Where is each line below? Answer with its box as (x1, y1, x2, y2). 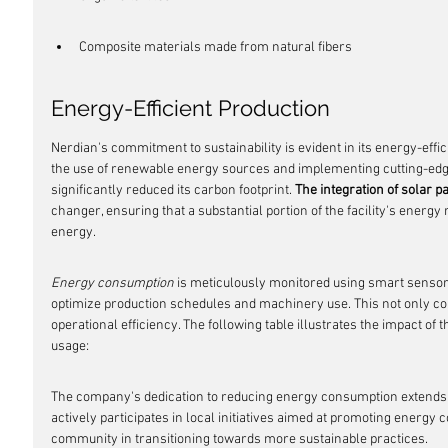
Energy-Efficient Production (51, 95, 330, 121)
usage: (51, 338, 89, 355)
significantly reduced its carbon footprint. (51, 182, 295, 199)
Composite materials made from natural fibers (79, 39, 352, 56)
